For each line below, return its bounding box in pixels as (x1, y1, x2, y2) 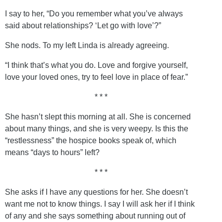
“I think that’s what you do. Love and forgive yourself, (5, 60, 188, 69)
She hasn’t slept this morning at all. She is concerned (5, 112, 191, 121)
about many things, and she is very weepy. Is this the (5, 124, 188, 133)
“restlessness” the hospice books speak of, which (5, 136, 176, 145)
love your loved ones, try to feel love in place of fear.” (5, 72, 188, 81)
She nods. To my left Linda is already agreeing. (5, 41, 169, 50)
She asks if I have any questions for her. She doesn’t (5, 187, 188, 196)
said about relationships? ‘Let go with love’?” (5, 21, 161, 30)
